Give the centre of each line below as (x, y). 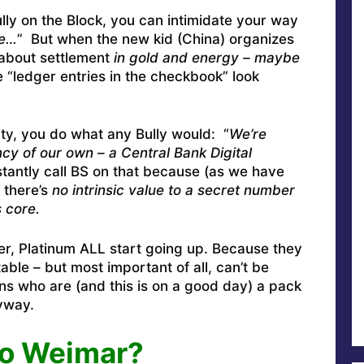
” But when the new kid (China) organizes (155, 39)
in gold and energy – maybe (206, 57)
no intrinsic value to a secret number (173, 191)
